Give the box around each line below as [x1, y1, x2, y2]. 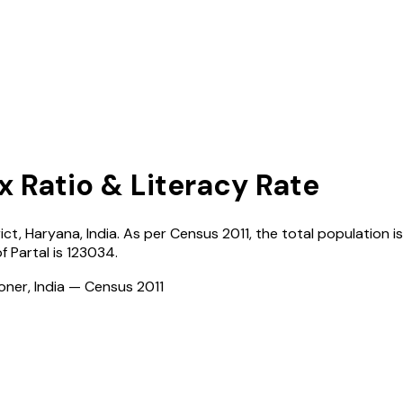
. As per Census [117, 223, 219, 243]
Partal [11, 242, 49, 262]
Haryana [25, 223, 80, 243]
